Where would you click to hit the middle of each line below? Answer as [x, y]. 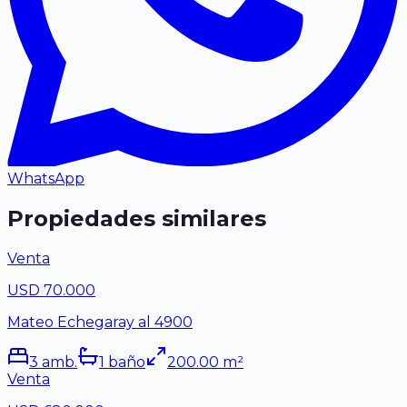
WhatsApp [46, 179]
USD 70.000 [51, 290]
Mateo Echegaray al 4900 [100, 322]
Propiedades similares [137, 218]
